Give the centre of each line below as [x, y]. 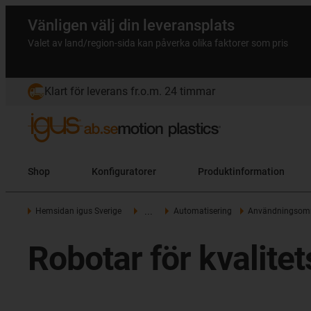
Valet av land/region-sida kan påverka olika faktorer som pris [158, 43]
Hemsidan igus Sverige [79, 211]
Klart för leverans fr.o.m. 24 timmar [130, 91]
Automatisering [202, 211]
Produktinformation [241, 171]
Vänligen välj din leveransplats [131, 25]
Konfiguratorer [124, 171]
